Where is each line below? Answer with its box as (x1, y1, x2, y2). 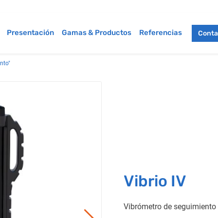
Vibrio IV (124, 172, 186, 191)
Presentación (7, 28, 54, 37)
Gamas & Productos (62, 28, 132, 37)
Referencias (139, 28, 182, 37)
